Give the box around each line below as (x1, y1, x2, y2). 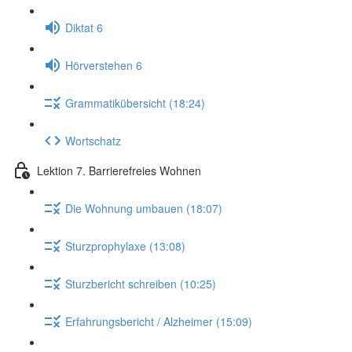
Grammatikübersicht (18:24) (65, 94, 205, 111)
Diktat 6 (65, 19, 103, 35)
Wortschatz (65, 132, 121, 148)
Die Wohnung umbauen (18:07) (65, 200, 222, 216)
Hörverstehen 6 (65, 57, 142, 73)
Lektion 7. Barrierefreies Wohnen (37, 162, 201, 178)
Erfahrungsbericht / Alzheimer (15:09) (65, 313, 252, 329)
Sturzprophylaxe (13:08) (65, 237, 185, 254)
